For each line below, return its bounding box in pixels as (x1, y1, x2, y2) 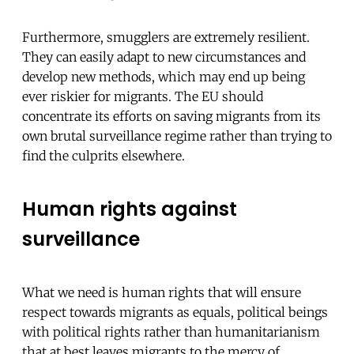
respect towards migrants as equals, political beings (22, 304, 328, 321)
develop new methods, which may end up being (22, 69, 305, 85)
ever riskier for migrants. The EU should (22, 88, 263, 105)
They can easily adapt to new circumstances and (22, 49, 306, 66)
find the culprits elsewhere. (22, 148, 185, 164)
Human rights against (22, 196, 237, 223)
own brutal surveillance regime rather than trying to (22, 128, 332, 145)
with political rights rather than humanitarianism (22, 324, 320, 341)
